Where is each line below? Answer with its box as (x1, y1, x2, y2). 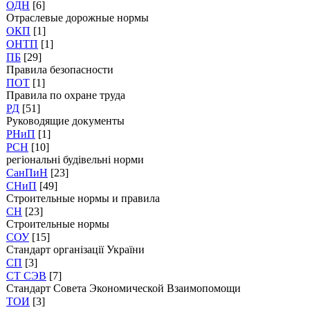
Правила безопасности (6, 64, 113, 75)
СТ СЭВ (6, 270, 46, 282)
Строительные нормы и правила (6, 192, 160, 204)
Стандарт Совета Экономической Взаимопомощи (6, 282, 241, 294)
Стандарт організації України (6, 244, 145, 255)
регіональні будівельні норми (6, 154, 144, 165)
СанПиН (6, 167, 48, 179)
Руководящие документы (6, 115, 125, 127)
